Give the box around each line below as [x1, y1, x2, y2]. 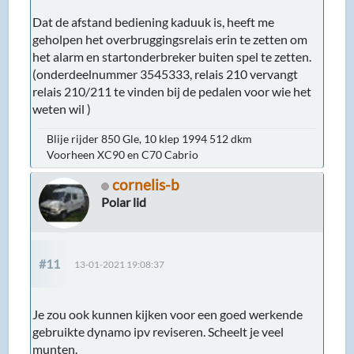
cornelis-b [112, 175, 180, 194]
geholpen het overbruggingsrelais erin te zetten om [32, 32, 308, 47]
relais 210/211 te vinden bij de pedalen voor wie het [32, 84, 312, 100]
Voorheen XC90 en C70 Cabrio [47, 148, 199, 162]
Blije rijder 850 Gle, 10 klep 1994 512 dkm [47, 132, 253, 146]
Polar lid [101, 194, 147, 210]
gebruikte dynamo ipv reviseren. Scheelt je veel [32, 324, 284, 340]
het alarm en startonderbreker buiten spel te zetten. [32, 49, 312, 65]
